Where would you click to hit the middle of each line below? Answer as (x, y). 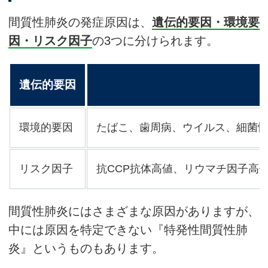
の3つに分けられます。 (155, 41)
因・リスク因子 (50, 41)
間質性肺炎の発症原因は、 (80, 22)
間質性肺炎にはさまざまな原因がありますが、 (134, 211)
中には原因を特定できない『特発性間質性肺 (128, 230)
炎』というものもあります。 (86, 249)
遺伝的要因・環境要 (206, 22)
